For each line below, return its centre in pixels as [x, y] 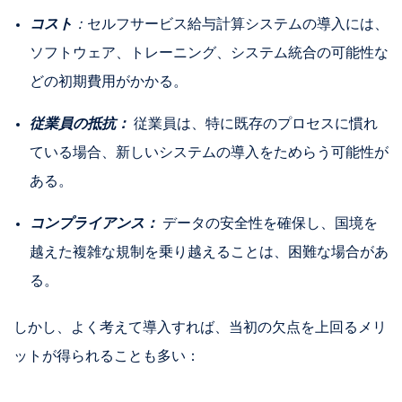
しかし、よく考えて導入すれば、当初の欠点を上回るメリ [200, 328]
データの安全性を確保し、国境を [268, 224]
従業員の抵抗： [79, 124]
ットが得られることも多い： [107, 357]
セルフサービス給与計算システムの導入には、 [237, 25]
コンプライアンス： [94, 224]
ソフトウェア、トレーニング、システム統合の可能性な [209, 53]
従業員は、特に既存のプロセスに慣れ [253, 124]
